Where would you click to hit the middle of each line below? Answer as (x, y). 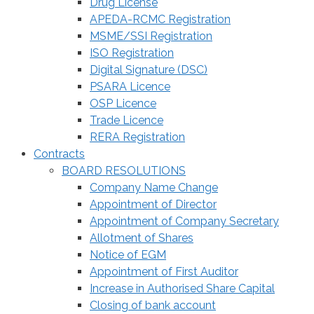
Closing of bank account (153, 305)
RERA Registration (137, 137)
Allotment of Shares (142, 238)
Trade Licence (127, 120)
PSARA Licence (130, 86)
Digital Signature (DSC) (149, 69)
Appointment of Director (153, 204)
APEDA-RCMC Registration (160, 19)
